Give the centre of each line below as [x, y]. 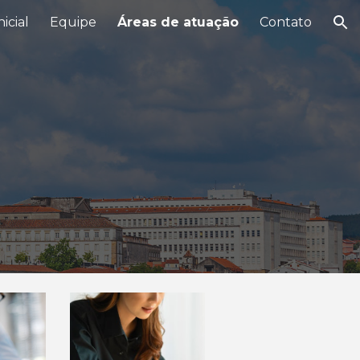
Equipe [73, 22]
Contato [286, 22]
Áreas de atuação [178, 22]
